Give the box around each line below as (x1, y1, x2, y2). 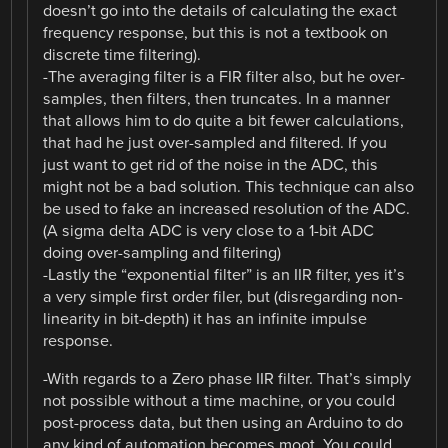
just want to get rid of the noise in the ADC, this (43, 154, 379, 175)
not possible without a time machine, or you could (43, 391, 396, 412)
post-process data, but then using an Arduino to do (43, 413, 404, 434)
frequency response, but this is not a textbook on (43, 22, 389, 43)
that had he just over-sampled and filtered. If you (43, 132, 388, 153)
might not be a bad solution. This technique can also (43, 176, 415, 197)
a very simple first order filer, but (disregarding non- (43, 286, 404, 307)
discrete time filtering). (43, 44, 202, 65)
